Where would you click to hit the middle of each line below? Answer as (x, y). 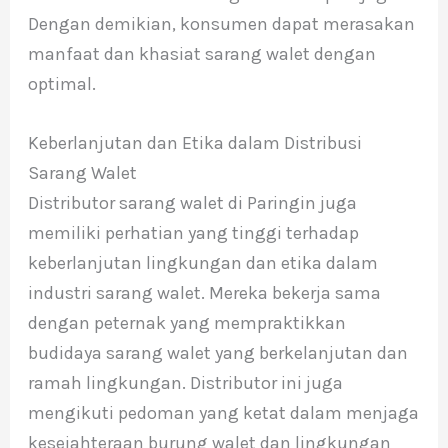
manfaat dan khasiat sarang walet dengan (201, 54)
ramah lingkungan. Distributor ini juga (185, 382)
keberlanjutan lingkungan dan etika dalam (202, 262)
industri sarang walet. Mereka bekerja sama (204, 292)
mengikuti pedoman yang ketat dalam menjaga (223, 412)
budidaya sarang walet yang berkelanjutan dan (217, 352)
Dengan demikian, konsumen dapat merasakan (221, 24)
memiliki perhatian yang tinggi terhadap (193, 232)
